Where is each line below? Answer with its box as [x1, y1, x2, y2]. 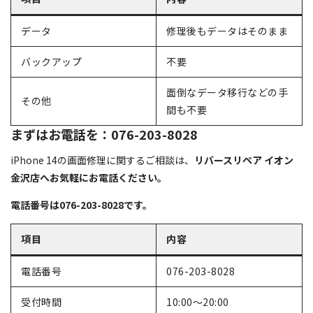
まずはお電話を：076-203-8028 [10, 124, 198, 143]
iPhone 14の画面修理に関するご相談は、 [10, 153, 194, 168]
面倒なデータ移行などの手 [166, 85, 288, 99]
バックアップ [21, 54, 82, 68]
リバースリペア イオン [194, 153, 293, 168]
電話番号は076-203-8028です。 [10, 198, 152, 212]
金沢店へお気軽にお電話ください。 [10, 170, 167, 185]
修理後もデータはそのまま [166, 23, 288, 38]
